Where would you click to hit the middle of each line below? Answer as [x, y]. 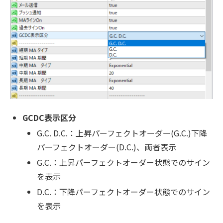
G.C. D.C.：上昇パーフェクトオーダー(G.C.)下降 [122, 133]
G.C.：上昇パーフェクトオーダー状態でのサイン [124, 162]
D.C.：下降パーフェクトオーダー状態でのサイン [124, 192]
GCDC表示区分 [50, 117]
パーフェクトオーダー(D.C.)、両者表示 [107, 147]
